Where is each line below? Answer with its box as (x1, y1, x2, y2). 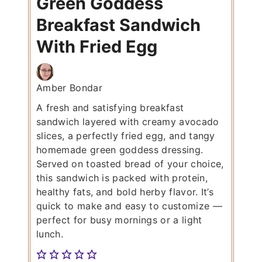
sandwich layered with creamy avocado (36, 116, 219, 128)
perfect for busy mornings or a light (36, 214, 202, 226)
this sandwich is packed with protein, (36, 172, 208, 184)
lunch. (36, 228, 63, 240)
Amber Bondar (36, 82, 102, 94)
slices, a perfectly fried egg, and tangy (36, 130, 215, 142)
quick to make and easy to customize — (36, 200, 222, 212)
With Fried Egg (36, 36, 157, 57)
